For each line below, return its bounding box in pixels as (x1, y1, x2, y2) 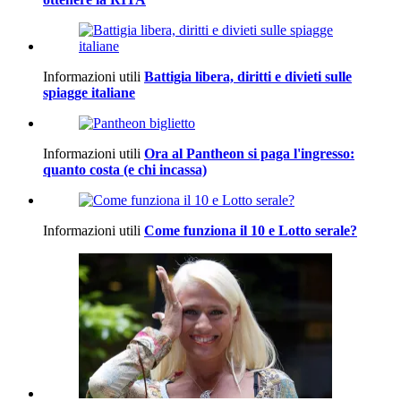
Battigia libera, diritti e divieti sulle (144, 69, 352, 85)
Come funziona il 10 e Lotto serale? (144, 223, 357, 239)
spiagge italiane (43, 85, 135, 101)
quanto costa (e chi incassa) (43, 162, 207, 178)
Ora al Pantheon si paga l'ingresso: (144, 146, 354, 162)
